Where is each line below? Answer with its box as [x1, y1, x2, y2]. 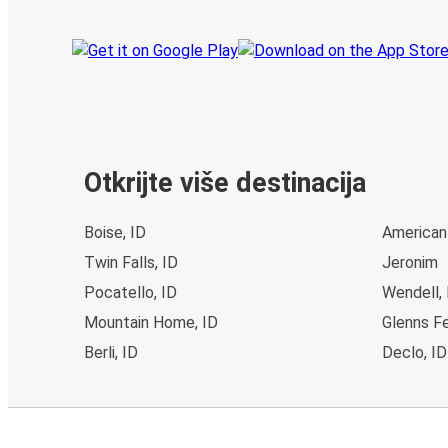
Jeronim [382, 253, 438, 273]
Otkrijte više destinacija [84, 166, 366, 199]
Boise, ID [84, 223, 146, 243]
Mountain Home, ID [84, 313, 218, 333]
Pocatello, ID [84, 283, 177, 303]
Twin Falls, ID [84, 253, 178, 273]
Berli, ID [84, 343, 138, 363]
